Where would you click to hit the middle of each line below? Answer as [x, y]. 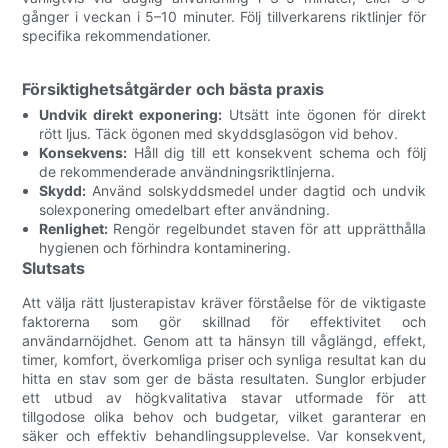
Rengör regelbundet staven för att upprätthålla [267, 228]
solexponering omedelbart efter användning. [185, 209]
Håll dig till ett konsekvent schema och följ [276, 152]
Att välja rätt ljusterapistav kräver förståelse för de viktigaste [224, 302]
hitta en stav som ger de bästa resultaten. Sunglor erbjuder [224, 378]
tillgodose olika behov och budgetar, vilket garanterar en [224, 416]
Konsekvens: [83, 152]
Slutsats [54, 267]
